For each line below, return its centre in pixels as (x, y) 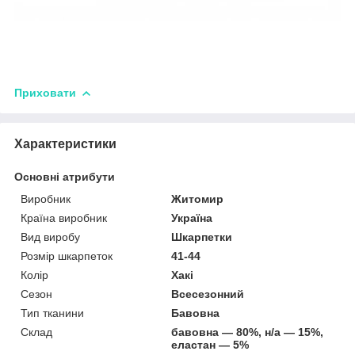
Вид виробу (50, 237)
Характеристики (65, 143)
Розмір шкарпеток (67, 256)
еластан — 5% (210, 344)
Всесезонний (208, 294)
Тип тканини (52, 313)
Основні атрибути (65, 176)
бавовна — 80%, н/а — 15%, (248, 332)
